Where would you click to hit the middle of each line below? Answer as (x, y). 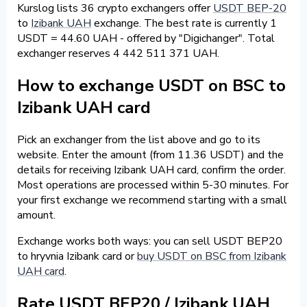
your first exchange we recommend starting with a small (152, 200)
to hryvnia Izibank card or (77, 256)
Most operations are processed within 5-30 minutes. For (153, 185)
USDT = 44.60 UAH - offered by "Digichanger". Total (146, 38)
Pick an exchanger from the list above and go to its (139, 139)
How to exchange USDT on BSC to (151, 85)
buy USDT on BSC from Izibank (212, 256)
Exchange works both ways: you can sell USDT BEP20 (150, 241)
